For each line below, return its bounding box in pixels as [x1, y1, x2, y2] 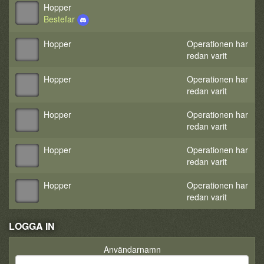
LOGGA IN [9, 219, 55, 233]
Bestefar [44, 13, 77, 25]
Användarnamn [103, 243, 161, 255]
